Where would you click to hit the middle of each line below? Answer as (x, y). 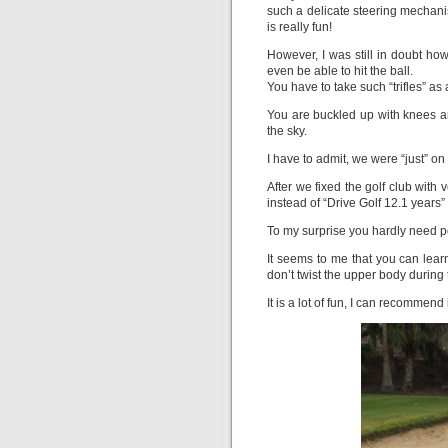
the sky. (287, 131)
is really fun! (299, 27)
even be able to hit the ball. (340, 71)
